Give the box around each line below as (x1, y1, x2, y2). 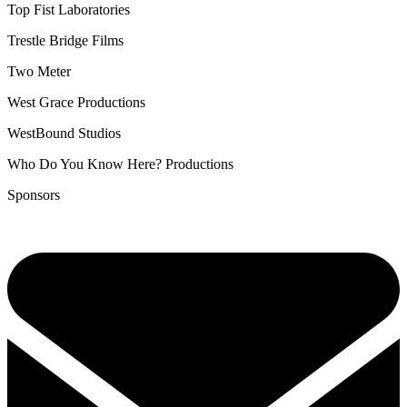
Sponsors (7, 186, 60, 203)
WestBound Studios (7, 124, 121, 141)
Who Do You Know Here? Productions (7, 155, 233, 172)
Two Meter (7, 63, 71, 79)
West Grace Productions (7, 94, 145, 110)
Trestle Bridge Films (7, 32, 124, 48)
